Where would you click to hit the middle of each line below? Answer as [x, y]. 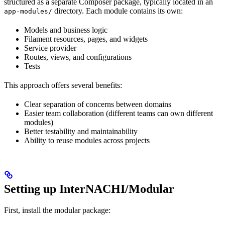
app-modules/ [28, 11]
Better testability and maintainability [81, 131]
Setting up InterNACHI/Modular [89, 189]
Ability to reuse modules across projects [87, 140]
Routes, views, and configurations [78, 57]
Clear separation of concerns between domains [98, 104]
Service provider [50, 48]
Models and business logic [66, 30]
